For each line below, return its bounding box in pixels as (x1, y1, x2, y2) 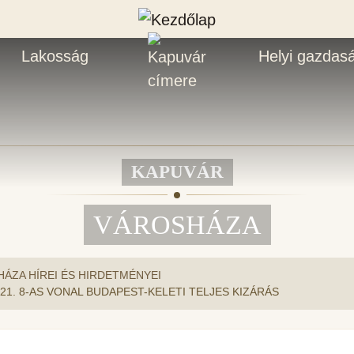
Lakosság (21, 47, 88, 65)
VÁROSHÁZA (92, 209, 262, 239)
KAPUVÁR (130, 161, 224, 182)
